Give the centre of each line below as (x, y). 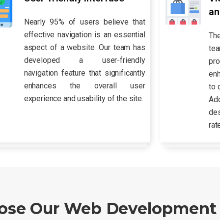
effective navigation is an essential (84, 35)
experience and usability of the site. (83, 99)
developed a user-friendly (84, 60)
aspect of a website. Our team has (84, 48)
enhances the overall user (84, 86)
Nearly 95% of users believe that (84, 22)
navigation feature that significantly (84, 73)
